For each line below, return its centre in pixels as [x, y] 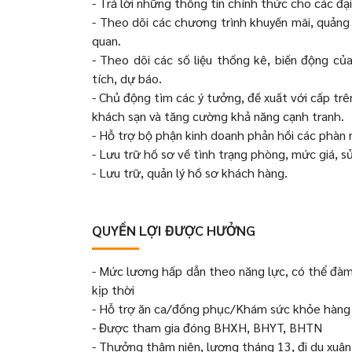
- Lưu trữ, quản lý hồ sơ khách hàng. [190, 172]
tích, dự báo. [127, 78]
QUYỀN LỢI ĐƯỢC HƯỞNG [174, 230]
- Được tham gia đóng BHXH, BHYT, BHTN [207, 327]
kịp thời [113, 290]
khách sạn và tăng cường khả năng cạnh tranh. [218, 116]
